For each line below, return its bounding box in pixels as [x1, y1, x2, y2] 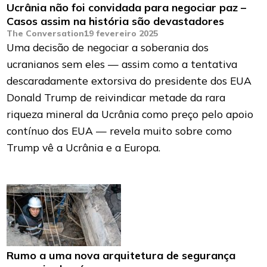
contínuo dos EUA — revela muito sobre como [7, 124, 232, 138]
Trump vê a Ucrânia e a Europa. [7, 141, 161, 154]
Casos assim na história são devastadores [7, 14, 225, 29]
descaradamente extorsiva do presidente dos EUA [7, 74, 252, 88]
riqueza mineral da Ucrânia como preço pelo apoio [7, 107, 254, 121]
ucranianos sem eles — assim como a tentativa [7, 57, 238, 71]
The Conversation [7, 28, 85, 39]
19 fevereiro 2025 [84, 28, 159, 39]
